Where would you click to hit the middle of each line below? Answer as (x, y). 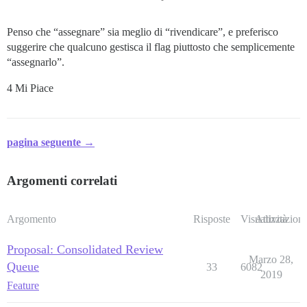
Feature (23, 286)
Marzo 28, (271, 260)
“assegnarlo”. (36, 62)
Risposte (211, 219)
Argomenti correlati (62, 181)
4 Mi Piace (30, 88)
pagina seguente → (51, 143)
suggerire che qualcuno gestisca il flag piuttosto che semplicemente (151, 47)
